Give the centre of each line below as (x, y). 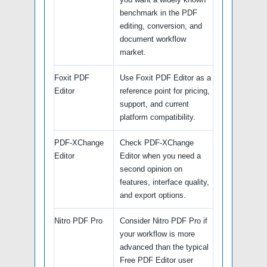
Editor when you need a (160, 156)
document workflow (153, 39)
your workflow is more (157, 234)
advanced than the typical (164, 247)
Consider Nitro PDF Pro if (164, 221)
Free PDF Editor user (156, 260)
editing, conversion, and (161, 26)
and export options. (153, 195)
